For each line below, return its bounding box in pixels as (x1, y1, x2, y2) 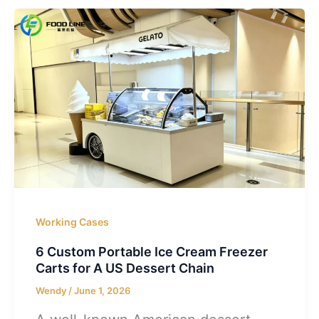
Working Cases (36, 216, 109, 229)
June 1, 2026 (74, 285, 130, 297)
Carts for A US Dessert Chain (36, 261, 214, 276)
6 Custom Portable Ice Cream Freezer (36, 244, 268, 260)
